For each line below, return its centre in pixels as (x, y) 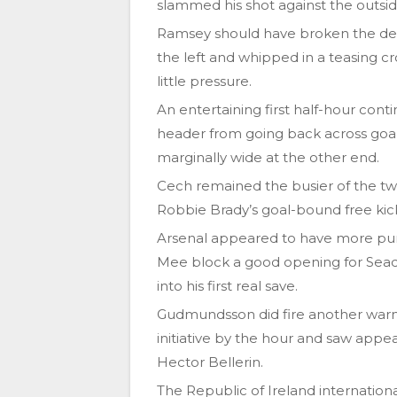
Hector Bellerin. (210, 362)
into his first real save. (227, 286)
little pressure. (204, 82)
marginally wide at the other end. (268, 158)
